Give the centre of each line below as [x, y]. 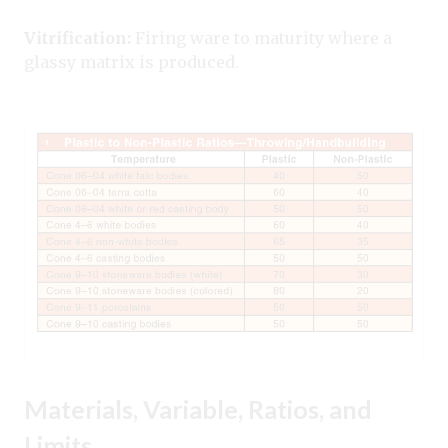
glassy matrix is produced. [133, 61]
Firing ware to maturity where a [263, 37]
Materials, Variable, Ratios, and [198, 409]
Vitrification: [79, 37]
